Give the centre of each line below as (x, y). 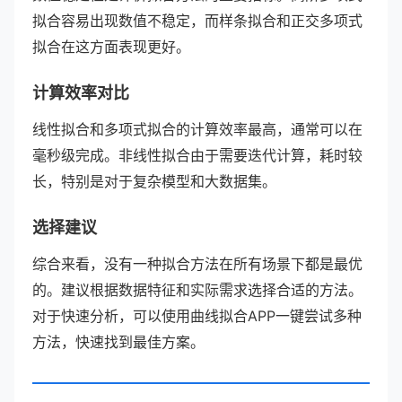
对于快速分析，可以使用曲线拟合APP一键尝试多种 (197, 316)
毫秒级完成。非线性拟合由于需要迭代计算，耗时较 (197, 155)
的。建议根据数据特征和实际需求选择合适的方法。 (197, 290)
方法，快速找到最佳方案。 (118, 342)
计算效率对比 (81, 93)
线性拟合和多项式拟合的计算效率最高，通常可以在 (197, 129)
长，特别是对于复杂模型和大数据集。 (154, 181)
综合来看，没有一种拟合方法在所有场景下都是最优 (197, 264)
